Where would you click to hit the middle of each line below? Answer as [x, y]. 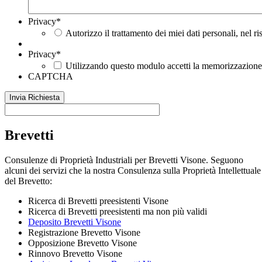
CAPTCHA [51, 77]
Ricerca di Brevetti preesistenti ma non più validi [118, 212]
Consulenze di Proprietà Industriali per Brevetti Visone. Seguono [124, 160]
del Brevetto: [28, 181]
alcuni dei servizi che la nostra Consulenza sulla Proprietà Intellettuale [133, 171]
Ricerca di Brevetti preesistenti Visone [98, 201]
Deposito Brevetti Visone [75, 222]
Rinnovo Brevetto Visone [75, 254]
